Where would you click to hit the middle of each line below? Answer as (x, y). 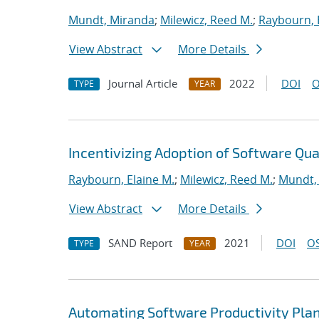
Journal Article (143, 83)
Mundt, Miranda (111, 20)
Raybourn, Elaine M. (121, 179)
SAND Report (140, 243)
